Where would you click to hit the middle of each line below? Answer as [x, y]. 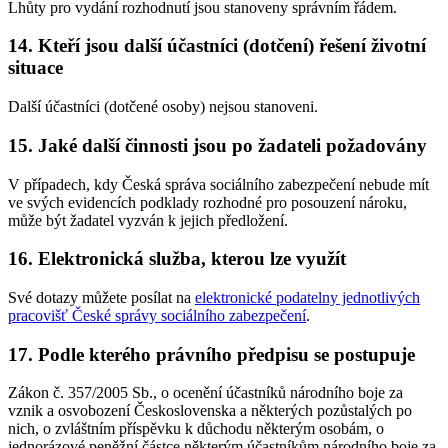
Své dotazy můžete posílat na [101, 297]
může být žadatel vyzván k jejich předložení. [148, 220]
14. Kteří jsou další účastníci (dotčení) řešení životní [217, 46]
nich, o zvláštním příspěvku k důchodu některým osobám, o [196, 429]
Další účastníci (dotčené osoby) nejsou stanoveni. [163, 107]
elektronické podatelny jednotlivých [307, 297]
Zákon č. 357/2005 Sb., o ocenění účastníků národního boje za [205, 393]
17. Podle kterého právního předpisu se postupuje [211, 354]
